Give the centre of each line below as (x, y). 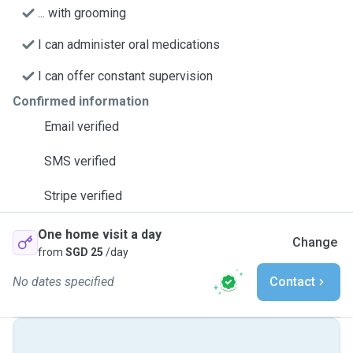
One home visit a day (100, 234)
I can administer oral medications (129, 45)
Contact (292, 282)
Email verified (82, 126)
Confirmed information (81, 101)
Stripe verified (83, 196)
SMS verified (80, 161)
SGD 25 (83, 252)
